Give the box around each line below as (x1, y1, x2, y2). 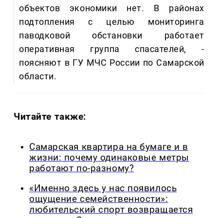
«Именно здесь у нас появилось (29, 182, 177, 194)
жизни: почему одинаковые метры (29, 152, 189, 163)
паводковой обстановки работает (19, 30, 204, 41)
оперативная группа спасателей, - (19, 44, 204, 54)
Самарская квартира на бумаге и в (29, 142, 188, 153)
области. (19, 71, 57, 82)
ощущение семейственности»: (29, 193, 168, 204)
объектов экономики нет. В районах (19, 3, 204, 14)
